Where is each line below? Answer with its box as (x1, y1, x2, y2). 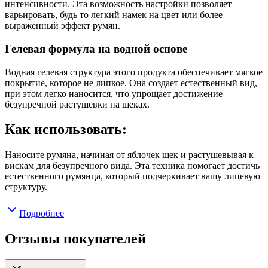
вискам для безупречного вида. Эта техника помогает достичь (5, 160, 260, 171)
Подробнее (19, 208, 64, 219)
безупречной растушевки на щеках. (5, 99, 150, 109)
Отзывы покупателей (5, 231, 146, 247)
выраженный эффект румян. (5, 20, 120, 31)
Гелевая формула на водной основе (5, 42, 187, 55)
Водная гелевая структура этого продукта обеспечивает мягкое (5, 66, 263, 77)
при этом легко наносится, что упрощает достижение (5, 88, 223, 99)
